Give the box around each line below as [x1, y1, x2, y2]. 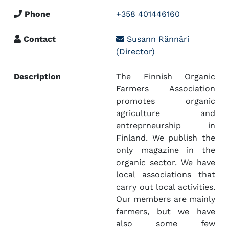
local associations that [116, 170, 215, 180]
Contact [21, 34, 56, 44]
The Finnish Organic [116, 72, 215, 82]
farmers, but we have [116, 207, 215, 217]
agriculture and [116, 108, 215, 119]
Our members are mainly [116, 194, 215, 204]
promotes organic [116, 96, 215, 106]
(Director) [116, 47, 155, 57]
